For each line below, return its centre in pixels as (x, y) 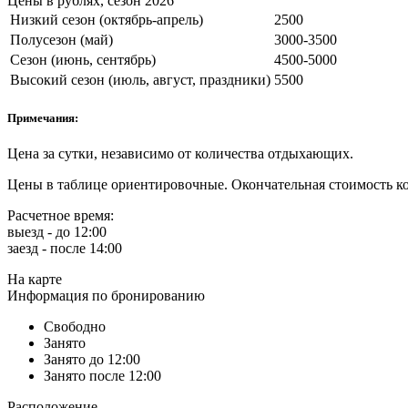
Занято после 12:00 (102, 376)
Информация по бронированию (106, 296)
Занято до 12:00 (92, 360)
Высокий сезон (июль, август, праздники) (140, 79)
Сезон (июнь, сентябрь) (83, 59)
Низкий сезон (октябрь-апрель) (107, 19)
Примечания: (43, 118)
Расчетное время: (61, 216)
